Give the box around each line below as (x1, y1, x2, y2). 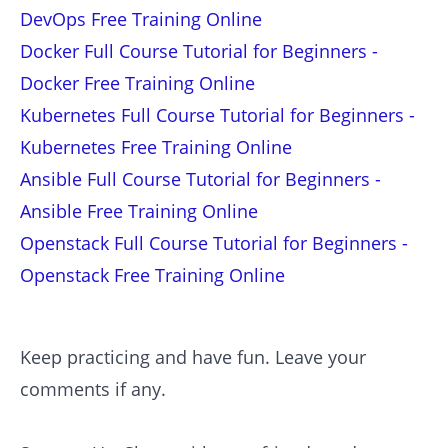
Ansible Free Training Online (20, 199, 258, 224)
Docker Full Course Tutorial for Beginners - (20, 39, 378, 64)
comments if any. (20, 377, 166, 402)
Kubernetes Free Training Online (20, 135, 292, 160)
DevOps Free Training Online (20, 7, 262, 32)
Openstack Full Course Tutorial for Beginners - (20, 231, 408, 256)
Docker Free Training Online (20, 71, 255, 96)
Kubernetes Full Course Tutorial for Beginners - (20, 103, 415, 128)
